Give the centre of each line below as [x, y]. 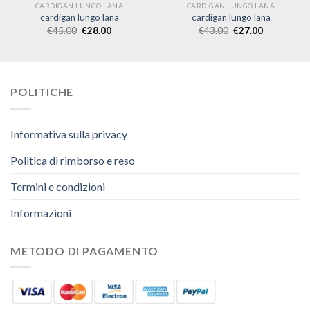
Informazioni [41, 212]
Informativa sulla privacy [69, 134]
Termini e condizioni [58, 186]
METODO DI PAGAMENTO [85, 250]
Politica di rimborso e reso [73, 160]
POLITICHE [42, 92]
